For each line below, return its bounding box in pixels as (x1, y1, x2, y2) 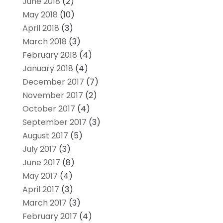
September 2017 (22, 116, 87, 128)
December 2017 (22, 76, 84, 88)
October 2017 (22, 103, 75, 114)
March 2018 (22, 35, 67, 47)
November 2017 (22, 89, 83, 101)
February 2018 (22, 49, 77, 61)
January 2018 (22, 62, 73, 74)
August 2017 (22, 129, 68, 141)
